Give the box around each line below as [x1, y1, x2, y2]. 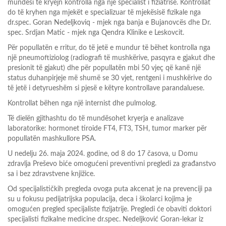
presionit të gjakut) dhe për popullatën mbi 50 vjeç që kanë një [8, 65, 201, 72]
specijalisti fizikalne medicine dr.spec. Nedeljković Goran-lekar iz [8, 216, 203, 223]
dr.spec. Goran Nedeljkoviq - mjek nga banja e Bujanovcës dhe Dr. [8, 19, 211, 27]
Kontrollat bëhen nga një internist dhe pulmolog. [8, 100, 156, 107]
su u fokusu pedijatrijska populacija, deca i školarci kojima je [8, 196, 192, 203]
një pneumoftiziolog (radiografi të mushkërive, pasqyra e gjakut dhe [8, 54, 215, 62]
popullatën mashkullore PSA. [8, 135, 96, 143]
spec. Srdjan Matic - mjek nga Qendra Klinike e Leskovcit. [8, 29, 184, 37]
